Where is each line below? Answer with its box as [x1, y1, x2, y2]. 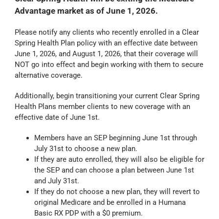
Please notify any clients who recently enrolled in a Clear [14, 28, 199, 37]
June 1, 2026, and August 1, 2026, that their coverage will [14, 49, 198, 59]
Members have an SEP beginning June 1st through [34, 133, 197, 143]
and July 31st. [34, 176, 79, 186]
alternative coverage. [14, 71, 83, 80]
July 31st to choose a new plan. [34, 144, 137, 153]
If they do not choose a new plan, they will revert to [34, 187, 200, 197]
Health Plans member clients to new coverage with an [14, 102, 190, 111]
